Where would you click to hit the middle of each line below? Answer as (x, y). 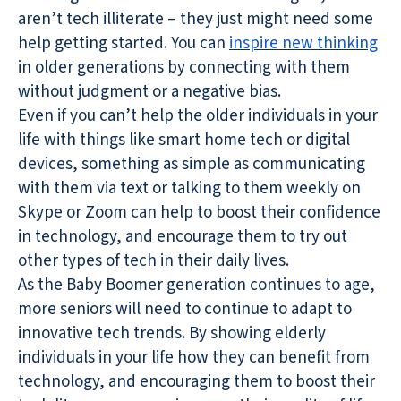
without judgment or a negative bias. (149, 92)
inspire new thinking (303, 44)
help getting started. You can (124, 44)
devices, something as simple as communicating (192, 165)
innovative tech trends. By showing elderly (172, 334)
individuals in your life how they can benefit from (194, 358)
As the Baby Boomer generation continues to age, (196, 286)
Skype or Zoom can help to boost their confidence (199, 213)
